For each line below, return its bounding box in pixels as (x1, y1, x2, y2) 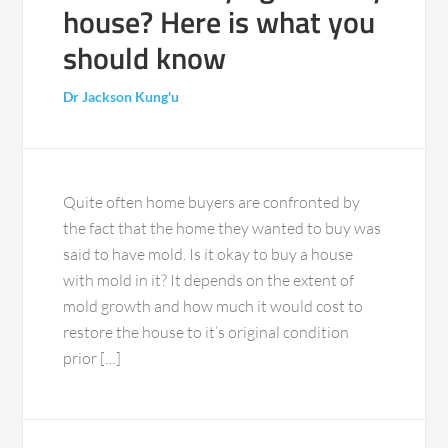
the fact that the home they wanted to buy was (63, 218, 382, 239)
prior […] (63, 348, 122, 369)
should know (63, 35, 227, 82)
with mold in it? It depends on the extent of (63, 270, 355, 291)
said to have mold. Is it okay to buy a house (63, 244, 354, 265)
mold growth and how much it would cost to (63, 296, 364, 317)
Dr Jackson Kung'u (63, 88, 180, 106)
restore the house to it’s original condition (63, 322, 350, 343)
